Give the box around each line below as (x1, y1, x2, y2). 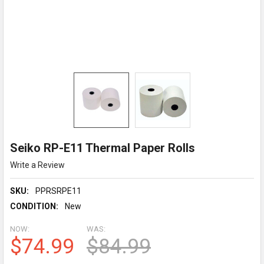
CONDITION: (9, 201, 58, 211)
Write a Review (9, 160, 65, 170)
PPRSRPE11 (35, 186, 81, 196)
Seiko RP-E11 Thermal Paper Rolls (9, 140, 195, 155)
